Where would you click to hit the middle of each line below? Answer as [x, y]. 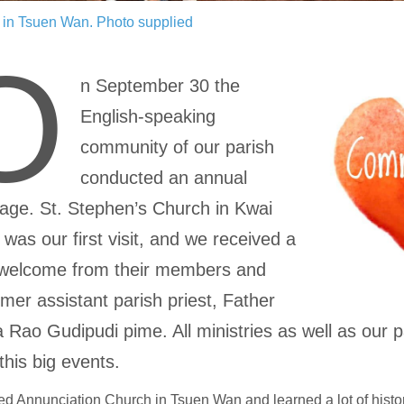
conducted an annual [164, 177]
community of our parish [178, 147]
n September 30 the [161, 85]
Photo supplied [145, 22]
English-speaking [148, 116]
